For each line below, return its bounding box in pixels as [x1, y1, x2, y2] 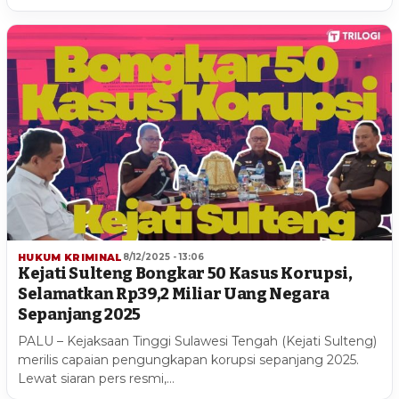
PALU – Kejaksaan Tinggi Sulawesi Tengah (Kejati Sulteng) [18, 332, 377, 349]
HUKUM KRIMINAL [18, 250, 123, 264]
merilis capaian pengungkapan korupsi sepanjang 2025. [18, 351, 359, 368]
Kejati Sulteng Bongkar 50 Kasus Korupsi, [18, 263, 353, 283]
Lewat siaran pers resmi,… [18, 370, 175, 387]
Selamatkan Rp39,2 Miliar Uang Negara [18, 283, 330, 304]
